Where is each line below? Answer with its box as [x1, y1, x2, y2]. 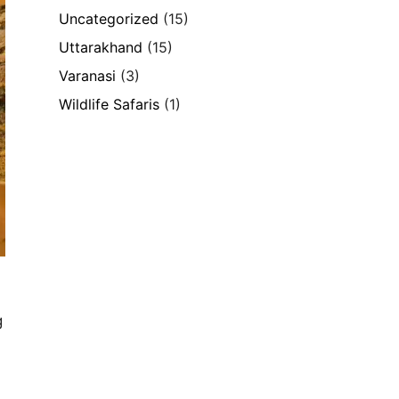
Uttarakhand [59, 37, 142, 56]
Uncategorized [59, 9, 159, 28]
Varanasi [59, 66, 116, 85]
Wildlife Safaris [59, 94, 159, 113]
